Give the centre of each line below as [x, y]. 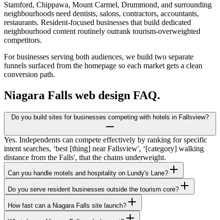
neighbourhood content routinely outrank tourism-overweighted [102, 31]
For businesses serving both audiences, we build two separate [99, 57]
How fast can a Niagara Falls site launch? [67, 206]
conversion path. [29, 75]
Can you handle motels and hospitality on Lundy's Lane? [88, 173]
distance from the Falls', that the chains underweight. [85, 158]
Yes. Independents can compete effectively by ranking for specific [106, 140]
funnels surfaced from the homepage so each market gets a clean [103, 66]
